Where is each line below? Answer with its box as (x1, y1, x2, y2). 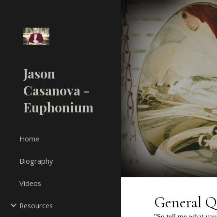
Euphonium (23, 98, 93, 116)
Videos (19, 178, 41, 188)
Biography (19, 156, 53, 166)
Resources (19, 201, 53, 210)
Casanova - (23, 81, 90, 99)
